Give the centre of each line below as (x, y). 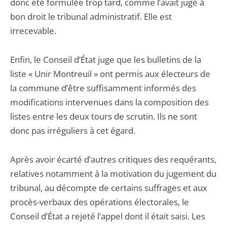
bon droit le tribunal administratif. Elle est (91, 16)
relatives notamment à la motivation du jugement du (113, 174)
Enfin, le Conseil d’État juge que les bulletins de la (106, 60)
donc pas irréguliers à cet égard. (73, 130)
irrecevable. (33, 31)
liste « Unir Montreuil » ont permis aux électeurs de (110, 74)
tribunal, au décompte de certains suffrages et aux (109, 188)
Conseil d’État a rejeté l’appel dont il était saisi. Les (108, 216)
